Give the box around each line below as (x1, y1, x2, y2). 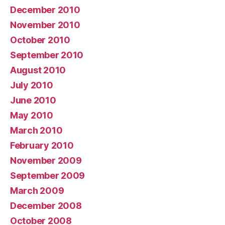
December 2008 (10, 200, 82, 211)
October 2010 (10, 34, 70, 45)
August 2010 (10, 64, 66, 75)
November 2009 (10, 155, 82, 166)
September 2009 (10, 170, 85, 181)
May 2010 (10, 109, 53, 121)
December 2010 (10, 4, 80, 15)
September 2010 (10, 49, 84, 60)
